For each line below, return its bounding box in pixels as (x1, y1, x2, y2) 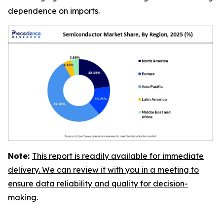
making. (8, 192, 38, 202)
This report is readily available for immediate (32, 150, 204, 161)
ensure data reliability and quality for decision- (8, 178, 188, 188)
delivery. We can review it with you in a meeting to (8, 164, 199, 175)
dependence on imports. (8, 5, 100, 16)
